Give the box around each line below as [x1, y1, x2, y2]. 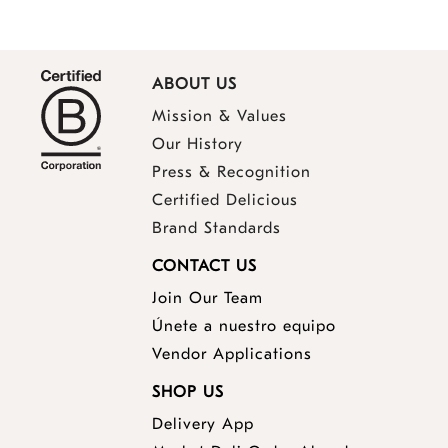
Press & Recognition [152, 163, 311, 182]
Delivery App [152, 415, 254, 434]
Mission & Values [152, 107, 287, 126]
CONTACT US [152, 257, 257, 276]
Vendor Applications [152, 345, 312, 364]
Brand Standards [152, 219, 281, 238]
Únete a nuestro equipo [152, 317, 336, 336]
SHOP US [152, 383, 224, 402]
